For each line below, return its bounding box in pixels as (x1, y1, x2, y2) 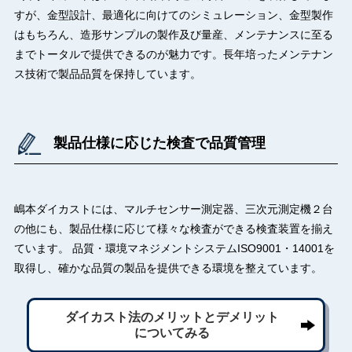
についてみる (134, 326, 210, 340)
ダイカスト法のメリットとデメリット (64, 310, 279, 324)
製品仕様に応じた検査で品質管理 (53, 135, 266, 152)
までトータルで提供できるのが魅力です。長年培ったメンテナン (13, 48, 333, 61)
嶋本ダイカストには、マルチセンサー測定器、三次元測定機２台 (13, 203, 333, 216)
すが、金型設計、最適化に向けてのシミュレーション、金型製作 (13, 9, 333, 22)
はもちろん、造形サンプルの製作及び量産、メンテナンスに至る (13, 28, 333, 42)
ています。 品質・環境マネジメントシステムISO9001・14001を (13, 242, 335, 255)
